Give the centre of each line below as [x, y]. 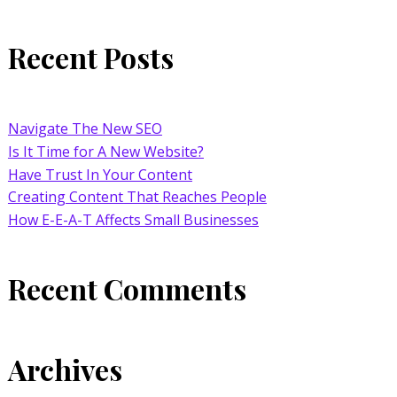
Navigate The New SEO [85, 128]
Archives [65, 369]
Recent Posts [90, 57]
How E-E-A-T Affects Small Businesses [133, 219]
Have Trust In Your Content [100, 174]
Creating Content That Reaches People [137, 196]
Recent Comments [127, 289]
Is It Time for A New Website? [105, 151]
